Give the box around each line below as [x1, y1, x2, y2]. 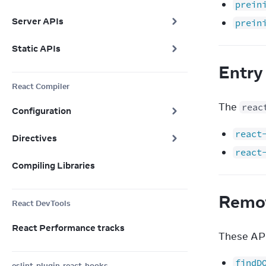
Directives [12, 132, 57, 144]
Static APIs [12, 43, 61, 54]
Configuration [12, 105, 71, 116]
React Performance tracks [12, 222, 125, 233]
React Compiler [12, 81, 69, 91]
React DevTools [12, 198, 71, 208]
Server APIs [12, 15, 64, 27]
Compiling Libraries [12, 160, 95, 171]
